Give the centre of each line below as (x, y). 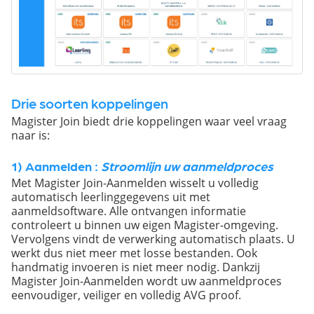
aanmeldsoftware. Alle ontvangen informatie (129, 210)
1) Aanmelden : (56, 165)
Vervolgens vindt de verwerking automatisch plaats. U (153, 238)
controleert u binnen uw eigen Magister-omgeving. (145, 224)
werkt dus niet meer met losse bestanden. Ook (134, 252)
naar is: (32, 135)
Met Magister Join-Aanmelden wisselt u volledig (135, 182)
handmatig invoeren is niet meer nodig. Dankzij (136, 266)
